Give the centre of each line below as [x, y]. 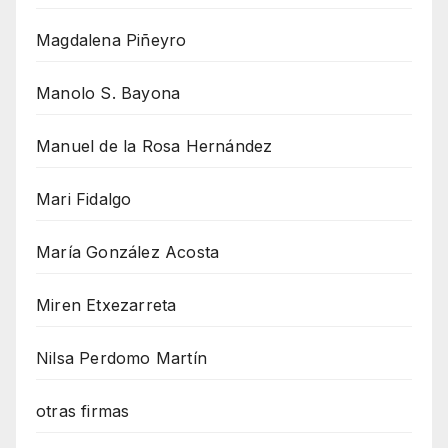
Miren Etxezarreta [106, 305]
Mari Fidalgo [84, 199]
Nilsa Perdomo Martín [121, 358]
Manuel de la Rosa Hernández [154, 146]
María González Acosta [128, 252]
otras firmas [83, 411]
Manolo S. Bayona [108, 93]
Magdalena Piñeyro [111, 40]
